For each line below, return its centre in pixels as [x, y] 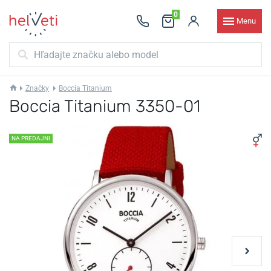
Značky [37, 88]
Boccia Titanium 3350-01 [105, 106]
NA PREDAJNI [31, 138]
